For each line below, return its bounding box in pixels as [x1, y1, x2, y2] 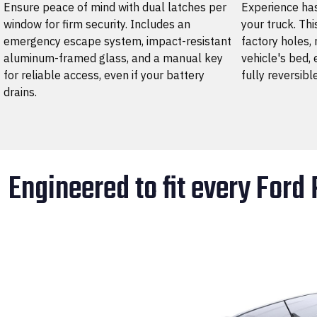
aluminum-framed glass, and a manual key [4, 50, 223, 65]
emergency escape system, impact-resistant [4, 33, 231, 48]
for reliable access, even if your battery [4, 67, 204, 82]
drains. [4, 84, 37, 99]
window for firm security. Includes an [4, 16, 190, 31]
